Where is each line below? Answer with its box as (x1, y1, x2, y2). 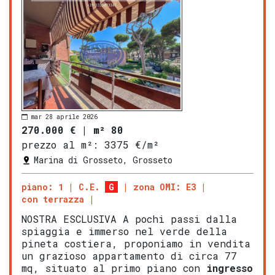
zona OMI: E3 (133, 181, 196, 193)
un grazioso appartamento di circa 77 (21, 249, 237, 263)
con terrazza (21, 193, 84, 206)
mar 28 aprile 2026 (31, 112, 98, 121)
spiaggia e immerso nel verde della (21, 225, 227, 238)
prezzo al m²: (21, 138, 98, 152)
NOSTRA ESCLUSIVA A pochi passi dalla (21, 212, 237, 226)
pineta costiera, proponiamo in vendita (21, 237, 250, 250)
